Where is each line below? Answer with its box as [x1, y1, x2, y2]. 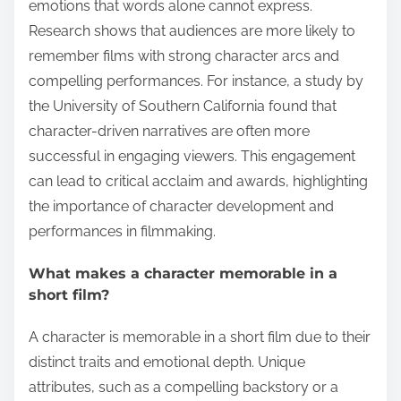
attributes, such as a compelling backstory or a [29, 379, 338, 397]
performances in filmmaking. [29, 222, 216, 240]
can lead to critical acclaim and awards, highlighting [29, 172, 368, 190]
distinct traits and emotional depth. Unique [29, 354, 305, 371]
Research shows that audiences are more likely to [29, 21, 355, 39]
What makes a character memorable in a [29, 264, 337, 282]
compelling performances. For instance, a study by [29, 72, 363, 90]
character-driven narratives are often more [29, 122, 310, 140]
